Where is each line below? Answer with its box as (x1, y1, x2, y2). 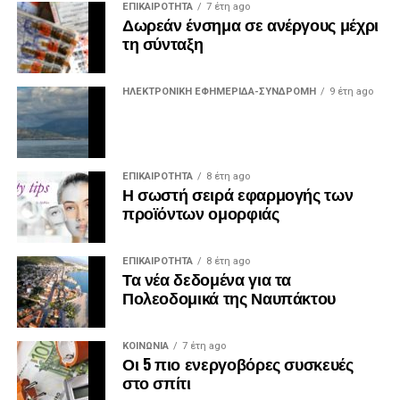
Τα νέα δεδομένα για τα (121, 266, 292, 290)
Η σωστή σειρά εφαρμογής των (121, 181, 354, 205)
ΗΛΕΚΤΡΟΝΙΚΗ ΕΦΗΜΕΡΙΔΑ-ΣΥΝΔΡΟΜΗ (121, 85, 316, 97)
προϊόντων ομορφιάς (121, 200, 279, 224)
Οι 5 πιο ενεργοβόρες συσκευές (121, 351, 354, 375)
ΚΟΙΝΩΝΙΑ (121, 339, 169, 352)
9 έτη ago (329, 85, 373, 97)
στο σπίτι (121, 370, 191, 394)
